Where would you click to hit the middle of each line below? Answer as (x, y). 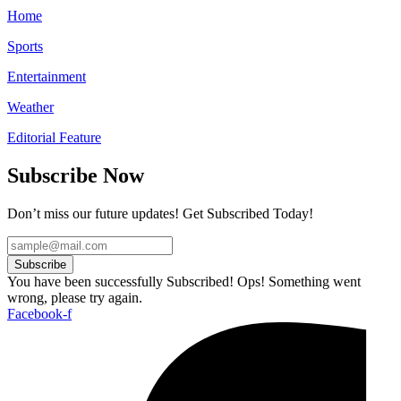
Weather (30, 107)
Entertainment (47, 77)
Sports (25, 47)
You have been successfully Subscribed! (120, 282)
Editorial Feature (54, 138)
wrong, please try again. (75, 298)
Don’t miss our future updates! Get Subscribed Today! (160, 214)
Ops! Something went (299, 282)
